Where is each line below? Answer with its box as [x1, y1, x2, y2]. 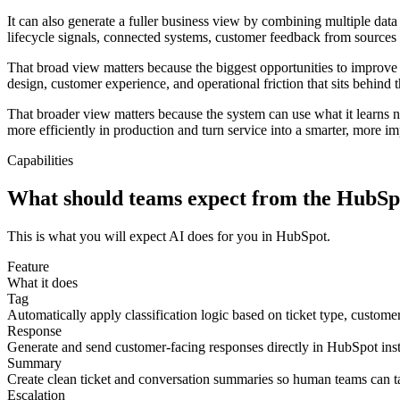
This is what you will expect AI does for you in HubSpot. [7, 229, 330, 245]
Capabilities [7, 153, 73, 169]
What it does [7, 275, 78, 291]
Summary [7, 355, 62, 371]
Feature [7, 259, 49, 275]
